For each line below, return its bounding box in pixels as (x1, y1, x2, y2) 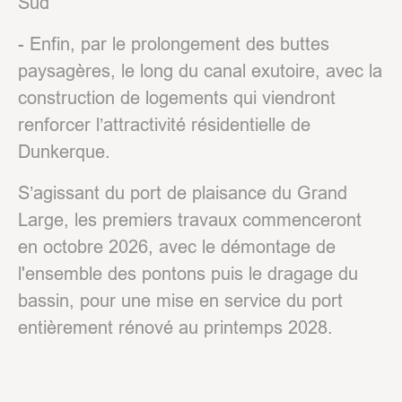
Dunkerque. (18, 140, 116, 162)
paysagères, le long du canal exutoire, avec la (18, 59, 382, 81)
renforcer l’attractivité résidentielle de (18, 113, 310, 135)
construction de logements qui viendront (18, 86, 336, 108)
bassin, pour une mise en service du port (18, 289, 343, 310)
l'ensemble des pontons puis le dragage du (18, 262, 358, 284)
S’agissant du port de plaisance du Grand (18, 181, 347, 203)
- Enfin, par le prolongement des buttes (18, 32, 329, 54)
